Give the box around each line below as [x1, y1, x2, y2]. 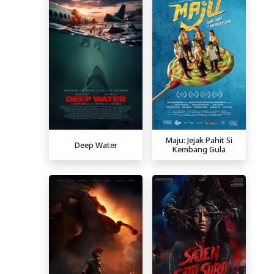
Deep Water [74, 139, 117, 150]
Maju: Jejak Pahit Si [166, 135, 232, 146]
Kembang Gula [172, 144, 226, 155]
